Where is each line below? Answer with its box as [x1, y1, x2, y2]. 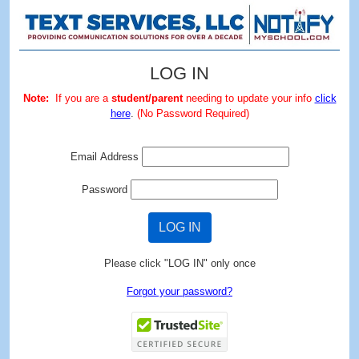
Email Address [70, 150, 139, 163]
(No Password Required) [136, 107, 249, 119]
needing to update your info [182, 91, 312, 104]
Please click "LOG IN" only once [103, 256, 256, 269]
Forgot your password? [127, 284, 232, 297]
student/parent [111, 91, 183, 104]
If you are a [48, 91, 111, 104]
